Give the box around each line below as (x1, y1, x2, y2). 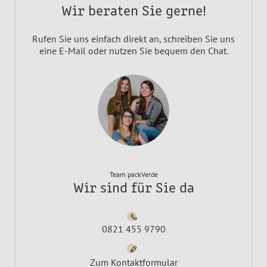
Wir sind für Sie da (73, 181, 194, 196)
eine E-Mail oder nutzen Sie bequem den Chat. (39, 44, 228, 57)
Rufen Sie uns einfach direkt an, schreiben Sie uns (32, 32, 235, 45)
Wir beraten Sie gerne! (61, 4, 206, 19)
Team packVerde (109, 169, 158, 179)
